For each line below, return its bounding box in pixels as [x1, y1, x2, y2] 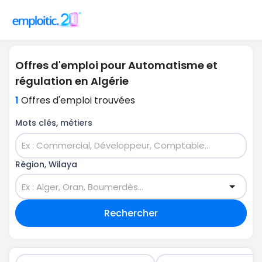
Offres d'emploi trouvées [21, 94, 135, 107]
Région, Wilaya [15, 158, 77, 170]
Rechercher [104, 206, 158, 220]
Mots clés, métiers [15, 117, 92, 129]
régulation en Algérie [15, 74, 129, 88]
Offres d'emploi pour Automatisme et [15, 58, 218, 73]
